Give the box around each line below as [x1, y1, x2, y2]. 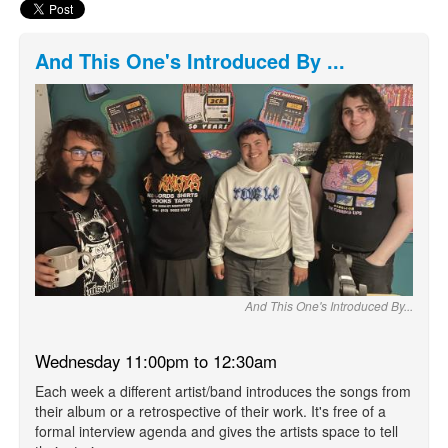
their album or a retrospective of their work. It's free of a [35, 401, 386, 422]
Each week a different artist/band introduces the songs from [35, 381, 411, 402]
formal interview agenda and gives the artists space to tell [35, 421, 398, 442]
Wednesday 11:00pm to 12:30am [35, 349, 277, 374]
